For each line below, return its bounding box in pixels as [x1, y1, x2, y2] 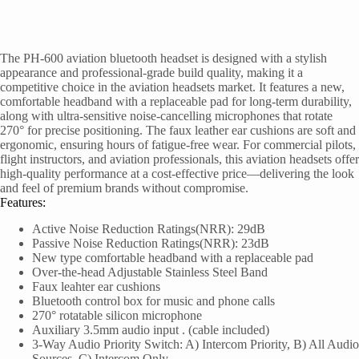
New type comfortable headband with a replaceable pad [32, 250, 313, 264]
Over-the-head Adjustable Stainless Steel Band [32, 264, 268, 279]
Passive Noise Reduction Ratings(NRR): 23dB [32, 236, 269, 250]
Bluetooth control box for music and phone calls [32, 293, 275, 308]
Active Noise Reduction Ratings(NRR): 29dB [32, 221, 265, 236]
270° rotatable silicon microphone [32, 308, 202, 322]
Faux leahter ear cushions [32, 279, 160, 293]
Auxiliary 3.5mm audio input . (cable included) [32, 322, 269, 337]
